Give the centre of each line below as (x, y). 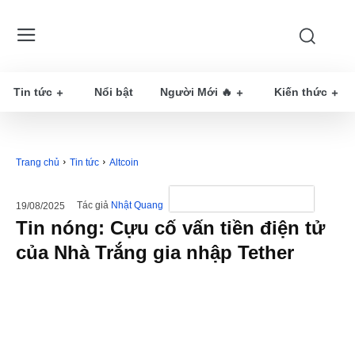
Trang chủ (38, 162)
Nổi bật (114, 92)
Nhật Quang (137, 206)
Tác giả (93, 206)
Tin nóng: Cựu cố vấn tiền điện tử (170, 228)
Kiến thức (301, 92)
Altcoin (124, 162)
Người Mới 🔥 (196, 92)
